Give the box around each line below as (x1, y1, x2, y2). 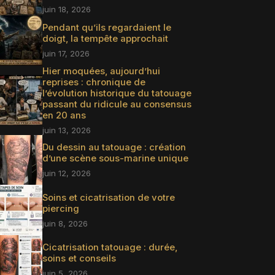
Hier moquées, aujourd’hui (42, 65, 160, 77)
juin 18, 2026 (42, 4, 91, 14)
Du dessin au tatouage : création (42, 142, 186, 153)
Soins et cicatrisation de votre (42, 192, 175, 203)
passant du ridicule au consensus (42, 98, 192, 110)
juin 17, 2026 (42, 48, 90, 59)
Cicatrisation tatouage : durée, (42, 242, 177, 254)
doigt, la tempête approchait (42, 33, 168, 45)
